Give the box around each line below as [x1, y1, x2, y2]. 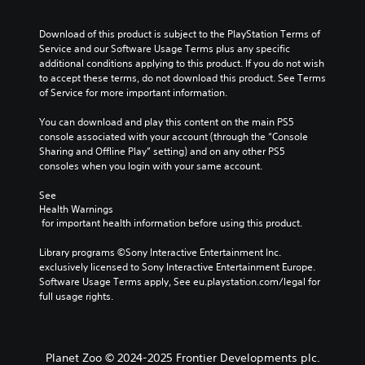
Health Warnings [39, 201, 113, 216]
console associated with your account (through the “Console [39, 129, 308, 143]
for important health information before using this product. [42, 215, 302, 230]
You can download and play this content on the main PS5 [39, 114, 294, 129]
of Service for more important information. [39, 85, 227, 99]
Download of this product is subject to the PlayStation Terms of [39, 26, 320, 41]
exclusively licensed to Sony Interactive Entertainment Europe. [39, 259, 315, 274]
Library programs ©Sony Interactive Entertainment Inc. [39, 244, 281, 259]
